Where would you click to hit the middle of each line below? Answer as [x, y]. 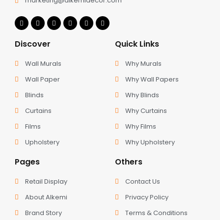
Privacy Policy [147, 197]
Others [129, 162]
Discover [33, 44]
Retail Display [46, 181]
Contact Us [143, 181]
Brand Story [44, 213]
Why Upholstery [150, 142]
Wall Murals [43, 63]
